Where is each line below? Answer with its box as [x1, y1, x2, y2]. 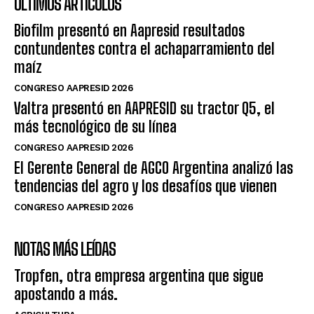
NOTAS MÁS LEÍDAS [14, 238, 116, 259]
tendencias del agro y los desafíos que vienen [14, 176, 277, 196]
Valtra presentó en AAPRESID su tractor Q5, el [14, 98, 275, 118]
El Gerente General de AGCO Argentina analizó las [14, 158, 293, 177]
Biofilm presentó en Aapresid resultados [14, 20, 245, 40]
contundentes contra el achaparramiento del [14, 39, 275, 58]
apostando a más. [14, 284, 118, 303]
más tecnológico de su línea [14, 116, 177, 136]
